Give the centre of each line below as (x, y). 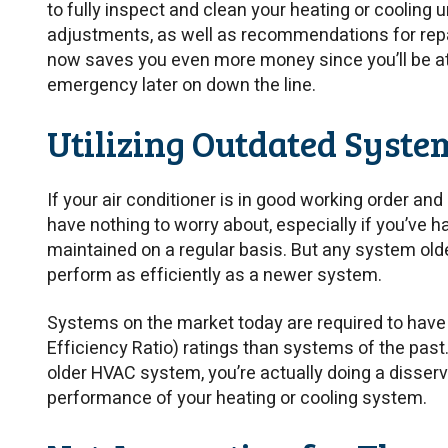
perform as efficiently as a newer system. (214, 275)
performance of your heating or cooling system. (237, 399)
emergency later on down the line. (181, 86)
